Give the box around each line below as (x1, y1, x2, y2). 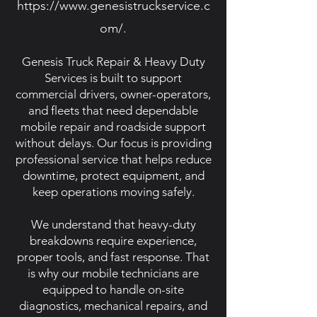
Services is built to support (45, 71, 182, 85)
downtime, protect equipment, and (22, 168, 204, 183)
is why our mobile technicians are (28, 266, 199, 280)
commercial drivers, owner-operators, (16, 87, 211, 101)
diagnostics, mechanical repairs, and (19, 299, 207, 313)
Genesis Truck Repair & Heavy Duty (21, 54, 205, 69)
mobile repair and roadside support (21, 120, 206, 134)
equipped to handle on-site (42, 282, 184, 296)
